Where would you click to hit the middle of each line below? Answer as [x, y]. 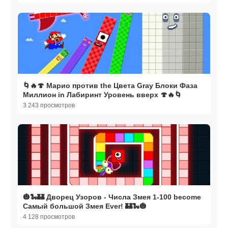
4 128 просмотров [49, 217]
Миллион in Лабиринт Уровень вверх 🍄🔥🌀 [102, 95]
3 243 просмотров [49, 106]
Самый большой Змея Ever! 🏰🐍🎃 [85, 206]
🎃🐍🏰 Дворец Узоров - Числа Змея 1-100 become [112, 197]
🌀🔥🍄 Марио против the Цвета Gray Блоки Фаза [110, 86]
